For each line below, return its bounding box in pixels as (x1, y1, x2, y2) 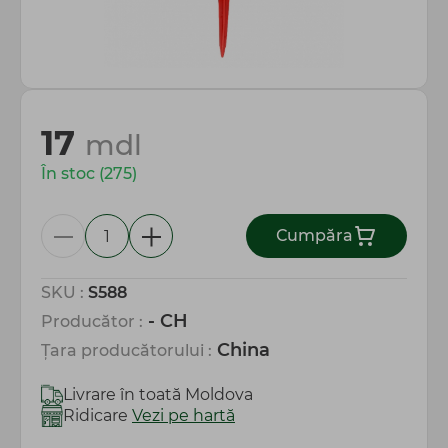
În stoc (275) (41, 164, 137, 183)
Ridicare (63, 406, 132, 425)
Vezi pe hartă (132, 406, 235, 425)
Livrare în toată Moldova (63, 385, 253, 404)
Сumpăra (276, 226, 353, 245)
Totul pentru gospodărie (45, 6, 242, 26)
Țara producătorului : (41, 341, 212, 360)
